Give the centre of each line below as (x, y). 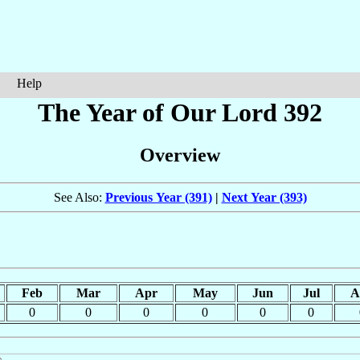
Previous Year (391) (158, 198)
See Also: (79, 198)
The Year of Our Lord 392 (180, 112)
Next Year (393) (264, 198)
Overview (180, 155)
